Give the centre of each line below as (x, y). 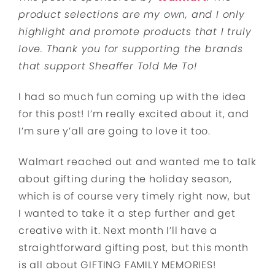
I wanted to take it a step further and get (127, 213)
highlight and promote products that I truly (135, 32)
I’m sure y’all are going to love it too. (114, 131)
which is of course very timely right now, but (135, 196)
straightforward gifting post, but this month (134, 248)
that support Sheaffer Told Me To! (108, 66)
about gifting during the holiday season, (125, 179)
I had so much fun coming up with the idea (132, 97)
